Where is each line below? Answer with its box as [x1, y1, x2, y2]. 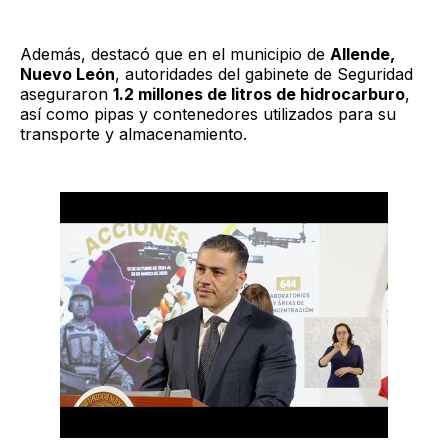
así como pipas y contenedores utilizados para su [20, 103, 396, 124]
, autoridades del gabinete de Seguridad [115, 63, 413, 84]
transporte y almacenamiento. [20, 123, 252, 144]
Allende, [330, 43, 395, 64]
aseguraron [20, 83, 113, 104]
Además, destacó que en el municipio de [20, 43, 330, 64]
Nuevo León [20, 63, 115, 84]
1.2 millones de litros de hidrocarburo [113, 83, 405, 104]
